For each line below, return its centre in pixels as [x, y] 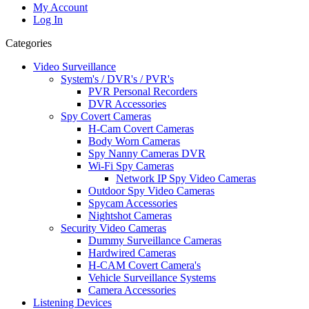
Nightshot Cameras [130, 215]
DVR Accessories [127, 103]
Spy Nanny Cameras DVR [147, 153]
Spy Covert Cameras [106, 116]
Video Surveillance [74, 66]
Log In [48, 19]
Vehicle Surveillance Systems [152, 277]
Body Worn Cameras [134, 141]
